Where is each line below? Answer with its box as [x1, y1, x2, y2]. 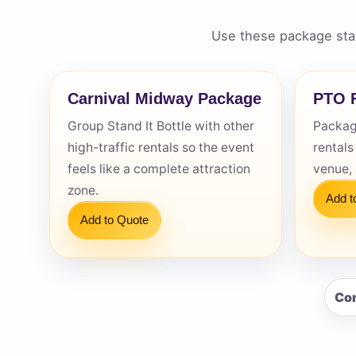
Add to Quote [80, 214, 149, 227]
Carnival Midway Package [68, 89, 261, 108]
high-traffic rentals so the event [68, 140, 254, 156]
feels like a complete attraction [68, 161, 250, 177]
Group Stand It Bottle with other [68, 118, 254, 134]
